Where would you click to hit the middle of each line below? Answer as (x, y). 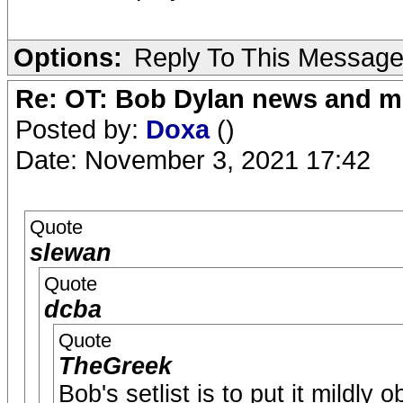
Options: (68, 57)
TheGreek (115, 366)
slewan (71, 253)
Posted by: (81, 129)
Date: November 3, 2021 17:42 (193, 160)
